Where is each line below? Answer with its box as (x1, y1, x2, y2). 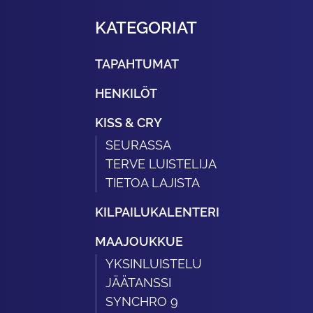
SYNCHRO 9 (105, 294, 178, 310)
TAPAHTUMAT (94, 57, 179, 72)
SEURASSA (105, 138, 171, 153)
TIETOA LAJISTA (105, 175, 200, 191)
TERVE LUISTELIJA (105, 156, 217, 172)
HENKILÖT (94, 86, 157, 101)
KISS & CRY (94, 115, 162, 131)
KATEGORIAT (94, 18, 197, 38)
